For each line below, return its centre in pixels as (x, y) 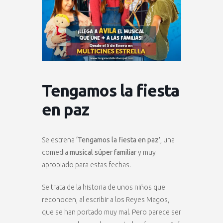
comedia (56, 152)
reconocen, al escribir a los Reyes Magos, (106, 200)
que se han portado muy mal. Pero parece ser (111, 212)
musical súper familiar (103, 152)
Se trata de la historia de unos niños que (104, 187)
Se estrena (58, 140)
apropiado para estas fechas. (86, 165)
